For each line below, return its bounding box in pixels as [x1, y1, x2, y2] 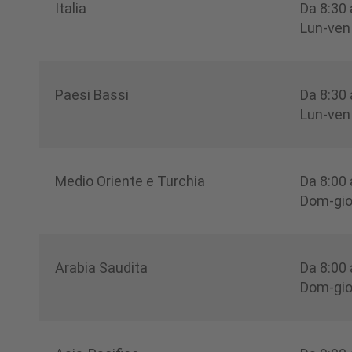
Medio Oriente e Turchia [55, 172, 211, 189]
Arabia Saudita [55, 258, 148, 276]
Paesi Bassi [55, 86, 129, 103]
